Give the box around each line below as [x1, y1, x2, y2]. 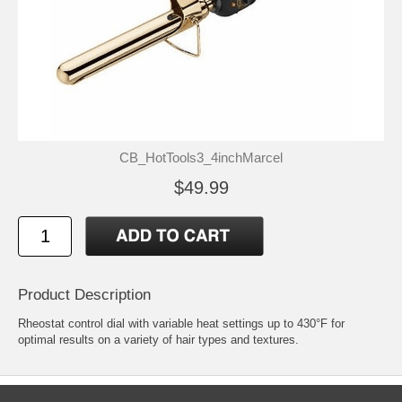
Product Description [18, 285, 151, 303]
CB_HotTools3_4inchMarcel [119, 149, 283, 165]
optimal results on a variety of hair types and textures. [18, 332, 299, 346]
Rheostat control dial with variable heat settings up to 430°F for [18, 316, 345, 330]
